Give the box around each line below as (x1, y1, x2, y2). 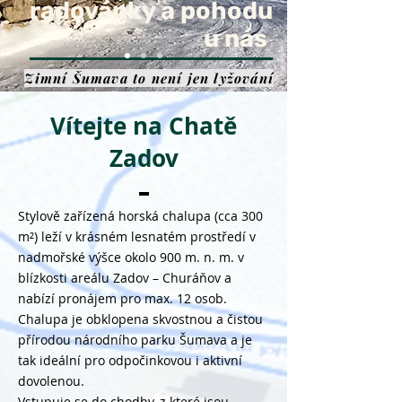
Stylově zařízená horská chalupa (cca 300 (18, 207, 263, 224)
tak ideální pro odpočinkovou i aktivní (18, 352, 242, 369)
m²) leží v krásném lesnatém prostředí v (18, 228, 256, 245)
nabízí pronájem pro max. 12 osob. (18, 290, 227, 307)
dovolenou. (18, 372, 84, 389)
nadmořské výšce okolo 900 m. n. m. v (18, 249, 244, 266)
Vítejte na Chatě (50, 109, 237, 142)
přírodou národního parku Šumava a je (18, 331, 252, 348)
